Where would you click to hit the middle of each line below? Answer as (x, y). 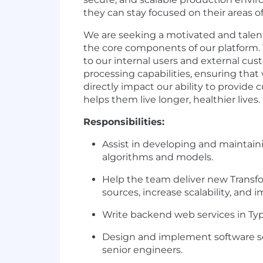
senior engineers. (142, 250)
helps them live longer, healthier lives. (172, 100)
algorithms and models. (158, 157)
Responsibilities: (124, 122)
